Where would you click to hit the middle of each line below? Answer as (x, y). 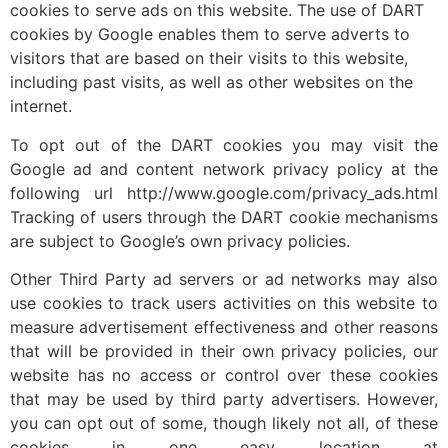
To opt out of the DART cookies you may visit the (224, 144)
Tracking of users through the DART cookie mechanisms (224, 216)
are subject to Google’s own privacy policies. (180, 240)
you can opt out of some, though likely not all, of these (224, 423)
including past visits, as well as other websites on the (211, 82)
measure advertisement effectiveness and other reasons (224, 327)
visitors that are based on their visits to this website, (209, 58)
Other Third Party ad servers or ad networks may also (224, 279)
